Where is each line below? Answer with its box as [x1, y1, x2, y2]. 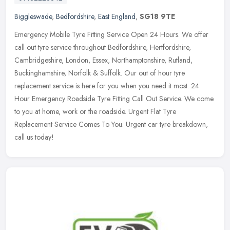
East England [98, 11, 136, 22]
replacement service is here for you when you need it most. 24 [14, 81, 199, 91]
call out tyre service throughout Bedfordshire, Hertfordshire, [14, 42, 191, 53]
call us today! [14, 132, 54, 143]
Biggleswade [14, 11, 52, 22]
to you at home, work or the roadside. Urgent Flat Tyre [14, 106, 176, 117]
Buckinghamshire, [14, 68, 66, 79]
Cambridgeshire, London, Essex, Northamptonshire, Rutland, [14, 55, 193, 66]
